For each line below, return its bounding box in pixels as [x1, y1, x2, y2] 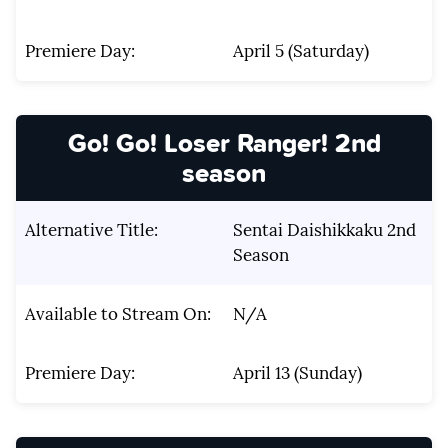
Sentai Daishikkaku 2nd [232, 219, 416, 242]
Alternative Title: [24, 219, 158, 242]
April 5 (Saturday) [232, 39, 369, 62]
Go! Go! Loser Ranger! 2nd [67, 122, 381, 162]
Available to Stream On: [24, 303, 211, 326]
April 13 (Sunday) [232, 362, 362, 385]
